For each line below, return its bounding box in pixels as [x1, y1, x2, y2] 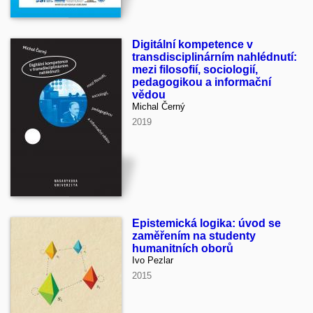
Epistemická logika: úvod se [132, 217, 281, 230]
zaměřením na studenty [132, 230, 256, 242]
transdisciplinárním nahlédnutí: [132, 51, 297, 64]
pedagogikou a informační [132, 76, 271, 89]
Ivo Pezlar [132, 255, 173, 266]
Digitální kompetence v [132, 38, 253, 51]
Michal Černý [132, 101, 185, 112]
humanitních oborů [132, 242, 233, 255]
